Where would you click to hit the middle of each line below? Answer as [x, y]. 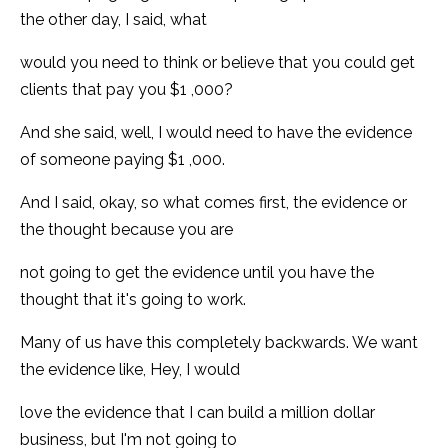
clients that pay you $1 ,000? [126, 89]
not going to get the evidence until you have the [197, 272]
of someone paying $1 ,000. [122, 159]
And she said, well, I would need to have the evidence [216, 132]
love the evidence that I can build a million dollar [197, 412]
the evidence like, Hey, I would [130, 369]
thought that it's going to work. [133, 299]
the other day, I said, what [113, 19]
